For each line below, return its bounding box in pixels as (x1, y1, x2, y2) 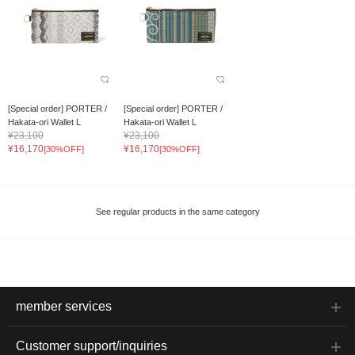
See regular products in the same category (95, 207, 260, 217)
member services (16, 300, 112, 314)
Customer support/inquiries (16, 339, 167, 353)
